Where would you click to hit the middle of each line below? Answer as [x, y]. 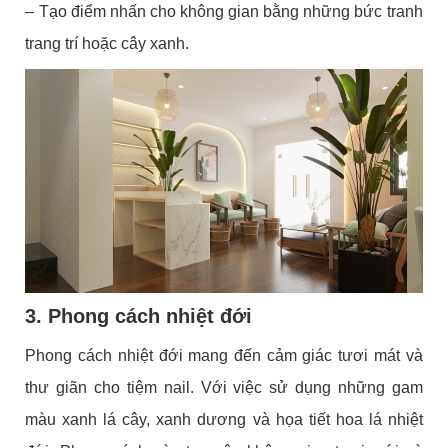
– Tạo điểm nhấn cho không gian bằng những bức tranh [224, 12]
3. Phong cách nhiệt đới [139, 315]
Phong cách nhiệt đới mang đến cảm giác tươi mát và [224, 355]
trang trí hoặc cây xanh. [107, 44]
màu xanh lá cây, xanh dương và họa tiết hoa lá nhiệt [224, 419]
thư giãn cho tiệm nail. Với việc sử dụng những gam [224, 387]
